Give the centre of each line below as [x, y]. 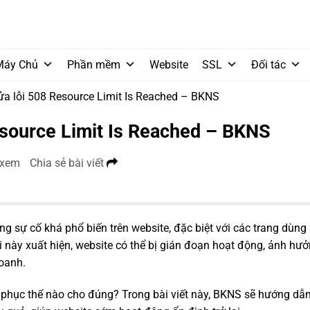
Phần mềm [94, 65]
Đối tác [268, 65]
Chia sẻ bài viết [68, 163]
